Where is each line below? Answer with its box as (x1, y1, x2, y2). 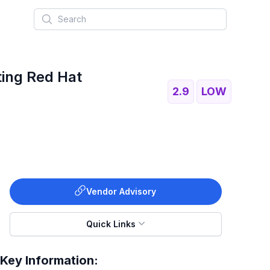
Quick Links (86, 219, 136, 229)
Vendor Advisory (86, 186, 156, 196)
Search (33, 9, 66, 21)
